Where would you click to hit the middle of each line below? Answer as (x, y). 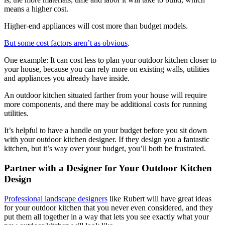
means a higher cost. (36, 9)
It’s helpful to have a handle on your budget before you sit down (105, 131)
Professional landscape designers (56, 198)
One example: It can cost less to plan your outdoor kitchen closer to (110, 60)
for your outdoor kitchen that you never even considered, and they (108, 207)
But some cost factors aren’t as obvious (66, 43)
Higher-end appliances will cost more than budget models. (96, 26)
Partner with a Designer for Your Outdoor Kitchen (108, 168)
